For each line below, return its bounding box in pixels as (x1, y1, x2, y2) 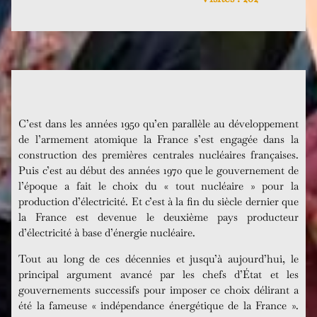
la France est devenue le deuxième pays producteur (18, 210, 299, 224)
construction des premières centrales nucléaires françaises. (18, 148, 299, 161)
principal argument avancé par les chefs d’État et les (18, 267, 299, 281)
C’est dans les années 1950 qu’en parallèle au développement (18, 117, 299, 130)
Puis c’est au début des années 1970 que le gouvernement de (18, 163, 299, 177)
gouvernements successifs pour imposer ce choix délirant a (18, 283, 299, 296)
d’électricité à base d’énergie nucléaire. (18, 226, 196, 239)
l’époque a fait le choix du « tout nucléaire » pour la (18, 179, 299, 192)
